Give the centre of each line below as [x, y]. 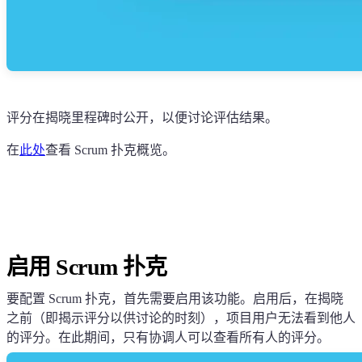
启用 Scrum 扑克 [87, 267]
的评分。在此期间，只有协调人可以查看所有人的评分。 [168, 337]
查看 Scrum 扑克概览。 [110, 149]
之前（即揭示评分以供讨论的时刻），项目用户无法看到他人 [181, 318]
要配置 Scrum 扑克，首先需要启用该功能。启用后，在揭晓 [175, 298]
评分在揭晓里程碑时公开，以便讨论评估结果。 [142, 117]
